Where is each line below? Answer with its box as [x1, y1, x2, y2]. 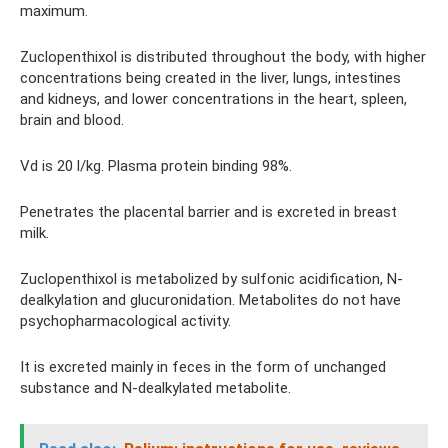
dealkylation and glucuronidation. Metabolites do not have [20, 291, 401, 309]
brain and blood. [20, 111, 124, 129]
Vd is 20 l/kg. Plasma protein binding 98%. [20, 157, 292, 175]
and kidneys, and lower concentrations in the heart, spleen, [20, 90, 407, 108]
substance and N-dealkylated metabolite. [20, 379, 291, 397]
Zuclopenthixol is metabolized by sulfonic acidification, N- [20, 270, 403, 288]
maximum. [20, 2, 88, 20]
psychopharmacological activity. [20, 312, 231, 330]
